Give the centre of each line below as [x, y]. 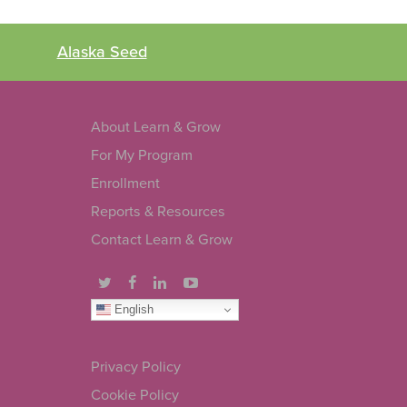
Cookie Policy [135, 396]
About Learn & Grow [156, 128]
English [133, 309]
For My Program [142, 156]
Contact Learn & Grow [162, 240]
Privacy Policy [136, 367]
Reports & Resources [159, 212]
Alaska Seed [102, 52]
